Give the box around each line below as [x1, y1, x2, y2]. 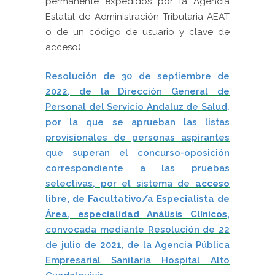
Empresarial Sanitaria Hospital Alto [45, 255, 230, 266]
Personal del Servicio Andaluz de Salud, [45, 101, 230, 112]
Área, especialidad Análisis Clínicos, [45, 209, 230, 220]
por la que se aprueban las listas [45, 117, 230, 128]
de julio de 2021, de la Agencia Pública [45, 239, 230, 250]
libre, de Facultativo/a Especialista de [45, 193, 230, 204]
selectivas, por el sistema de [45, 178, 190, 189]
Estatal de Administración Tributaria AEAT [45, 11, 230, 22]
